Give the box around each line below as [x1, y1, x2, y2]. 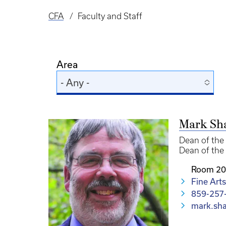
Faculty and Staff [77, 12, 142, 21]
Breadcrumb [48, 18, 104, 30]
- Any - [61, 77, 89, 88]
